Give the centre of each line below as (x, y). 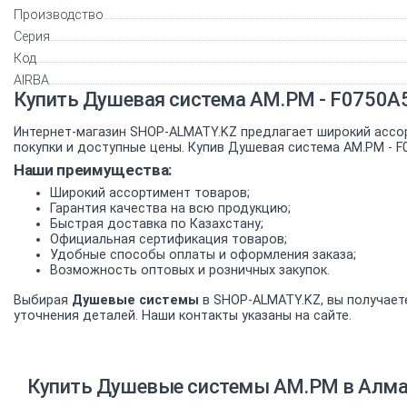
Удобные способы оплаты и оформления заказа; (203, 255)
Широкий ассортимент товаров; (150, 194)
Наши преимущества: (93, 169)
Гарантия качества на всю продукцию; (170, 209)
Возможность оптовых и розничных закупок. (190, 271)
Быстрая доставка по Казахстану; (157, 224)
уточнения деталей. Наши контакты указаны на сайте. (183, 316)
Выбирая (43, 301)
